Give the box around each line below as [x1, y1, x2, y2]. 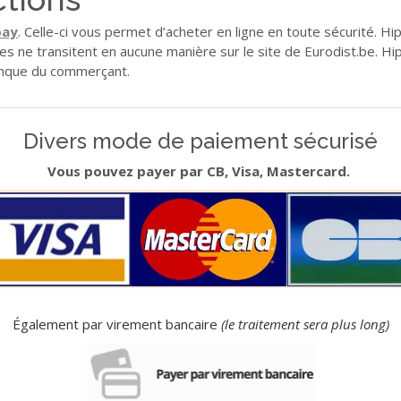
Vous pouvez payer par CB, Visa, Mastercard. [47, 162, 354, 181]
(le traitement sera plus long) [220, 315, 389, 333]
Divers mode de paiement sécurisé [23, 128, 378, 155]
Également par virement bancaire [12, 315, 221, 333]
